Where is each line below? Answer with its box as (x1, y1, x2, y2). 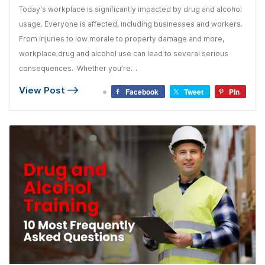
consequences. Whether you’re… (19, 64, 137, 73)
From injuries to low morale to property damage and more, (19, 34, 224, 43)
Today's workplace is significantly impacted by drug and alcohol (19, 5, 242, 14)
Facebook (125, 86, 159, 97)
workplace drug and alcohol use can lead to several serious (19, 49, 228, 58)
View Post (19, 85, 67, 96)
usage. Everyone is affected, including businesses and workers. (19, 20, 243, 28)
